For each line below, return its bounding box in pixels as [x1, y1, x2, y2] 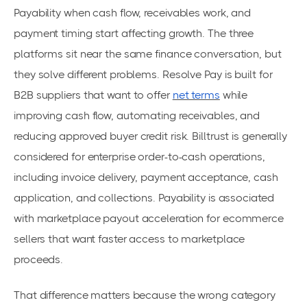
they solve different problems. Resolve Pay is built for [14, 67, 273, 81]
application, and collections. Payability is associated [14, 191, 274, 204]
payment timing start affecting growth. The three [14, 26, 254, 40]
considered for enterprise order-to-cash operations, [14, 149, 265, 163]
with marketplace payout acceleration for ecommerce [14, 211, 284, 225]
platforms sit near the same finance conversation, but [14, 47, 282, 60]
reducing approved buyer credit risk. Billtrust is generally [14, 129, 288, 143]
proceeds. [14, 252, 64, 266]
